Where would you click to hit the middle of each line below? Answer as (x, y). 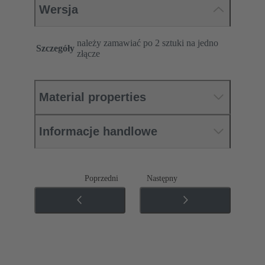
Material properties (93, 97)
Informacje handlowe (98, 131)
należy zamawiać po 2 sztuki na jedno (148, 43)
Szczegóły (55, 48)
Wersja (59, 9)
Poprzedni (101, 178)
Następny (162, 178)
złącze (88, 53)
